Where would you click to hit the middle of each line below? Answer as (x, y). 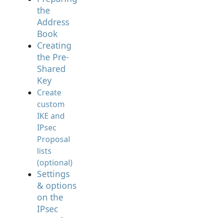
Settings (53, 174)
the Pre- (53, 57)
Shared (51, 69)
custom (51, 104)
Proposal (54, 139)
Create (49, 92)
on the (50, 197)
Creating (54, 45)
